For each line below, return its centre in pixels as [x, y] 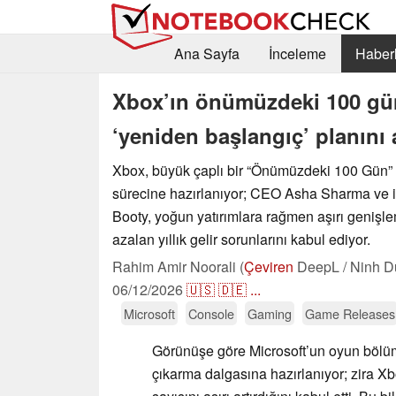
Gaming [270, 313]
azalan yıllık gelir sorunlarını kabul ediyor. [241, 239]
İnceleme [297, 54]
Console [211, 313]
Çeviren [269, 266]
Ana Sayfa [206, 54]
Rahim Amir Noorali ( [178, 266]
